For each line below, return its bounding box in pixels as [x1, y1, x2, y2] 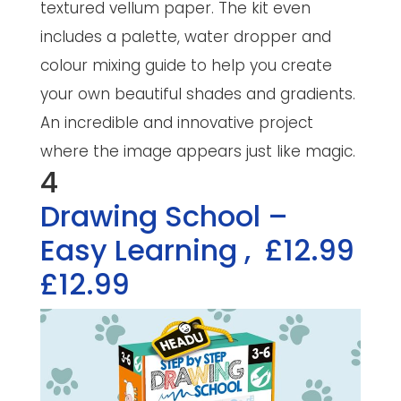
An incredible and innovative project [39, 112, 313, 134]
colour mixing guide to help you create [39, 55, 332, 77]
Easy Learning [39, 230, 244, 271]
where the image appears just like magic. [39, 141, 355, 163]
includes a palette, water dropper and [39, 26, 331, 48]
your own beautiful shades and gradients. [39, 83, 355, 106]
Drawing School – [39, 196, 288, 237]
